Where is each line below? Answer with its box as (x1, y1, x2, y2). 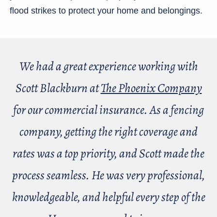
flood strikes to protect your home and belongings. (10, 5, 202, 15)
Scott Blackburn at (15, 79, 101, 97)
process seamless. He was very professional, (12, 167, 205, 184)
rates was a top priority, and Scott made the (13, 145, 204, 162)
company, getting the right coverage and (19, 123, 198, 140)
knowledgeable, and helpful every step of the (12, 188, 205, 206)
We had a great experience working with (19, 58, 198, 75)
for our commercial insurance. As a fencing (13, 101, 204, 119)
